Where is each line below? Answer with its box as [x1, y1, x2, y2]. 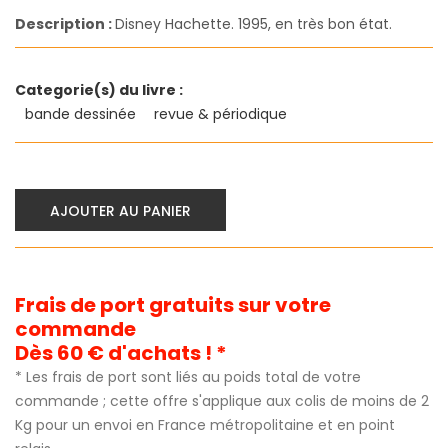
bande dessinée [25, 104, 140, 125]
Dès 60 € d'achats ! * [15, 339, 227, 368]
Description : [15, 14, 115, 35]
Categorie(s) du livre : [15, 80, 183, 101]
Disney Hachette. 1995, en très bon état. [115, 14, 392, 35]
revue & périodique [154, 104, 291, 125]
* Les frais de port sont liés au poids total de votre [15, 367, 361, 388]
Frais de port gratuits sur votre [15, 291, 331, 320]
